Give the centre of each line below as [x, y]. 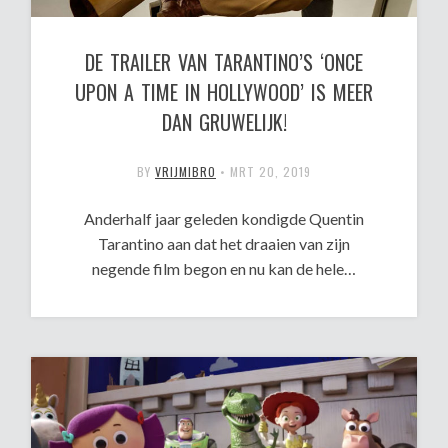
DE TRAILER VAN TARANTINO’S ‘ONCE [224, 62]
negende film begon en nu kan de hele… [224, 269]
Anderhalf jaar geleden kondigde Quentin [224, 219]
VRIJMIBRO [185, 172]
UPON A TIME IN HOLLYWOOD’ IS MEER [224, 92]
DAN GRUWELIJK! [224, 122]
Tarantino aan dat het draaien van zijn [224, 244]
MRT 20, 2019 [270, 172]
